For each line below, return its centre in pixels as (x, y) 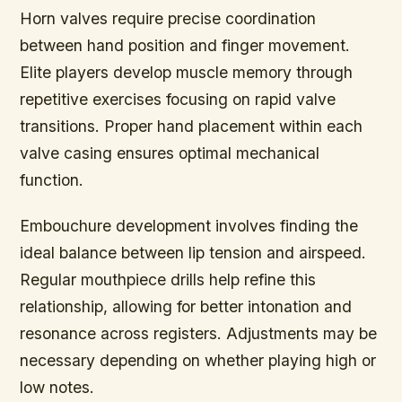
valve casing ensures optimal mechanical (170, 153)
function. (52, 180)
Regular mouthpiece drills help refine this (168, 280)
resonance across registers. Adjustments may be (199, 334)
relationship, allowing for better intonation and (186, 307)
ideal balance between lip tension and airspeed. (193, 253)
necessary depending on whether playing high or (198, 361)
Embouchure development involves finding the (189, 226)
